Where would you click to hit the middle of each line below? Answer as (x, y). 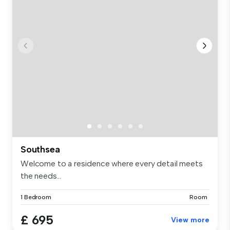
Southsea (40, 150)
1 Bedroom (36, 197)
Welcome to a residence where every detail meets (112, 164)
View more (190, 220)
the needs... (41, 176)
